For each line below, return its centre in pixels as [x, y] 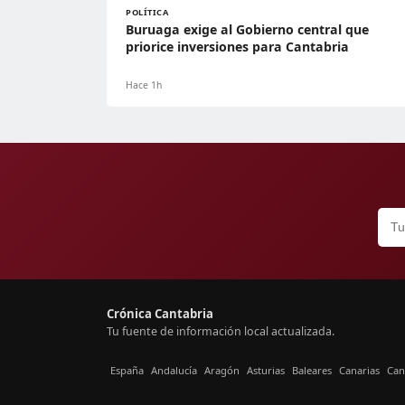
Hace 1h [144, 85]
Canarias [359, 371]
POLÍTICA [147, 12]
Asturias [266, 371]
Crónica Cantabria [160, 313]
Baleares [312, 371]
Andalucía [174, 371]
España [127, 371]
